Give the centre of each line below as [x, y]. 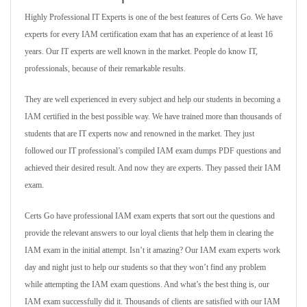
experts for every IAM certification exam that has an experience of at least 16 [149, 34]
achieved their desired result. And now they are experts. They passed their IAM [153, 168]
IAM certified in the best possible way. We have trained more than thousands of [153, 116]
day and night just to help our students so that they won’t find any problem [145, 267]
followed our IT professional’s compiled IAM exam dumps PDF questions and [153, 151]
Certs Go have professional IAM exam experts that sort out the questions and [150, 216]
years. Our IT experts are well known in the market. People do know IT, [141, 51]
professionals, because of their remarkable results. [105, 69]
